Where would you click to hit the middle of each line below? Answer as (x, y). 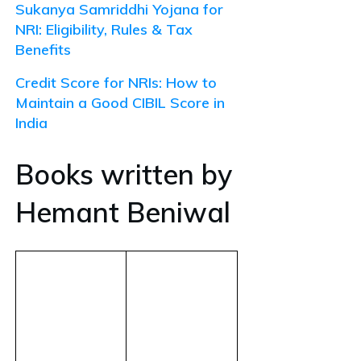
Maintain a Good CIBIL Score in (120, 102)
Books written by (124, 174)
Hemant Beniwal (123, 212)
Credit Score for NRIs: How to (116, 82)
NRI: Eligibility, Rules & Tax (104, 29)
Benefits (43, 49)
